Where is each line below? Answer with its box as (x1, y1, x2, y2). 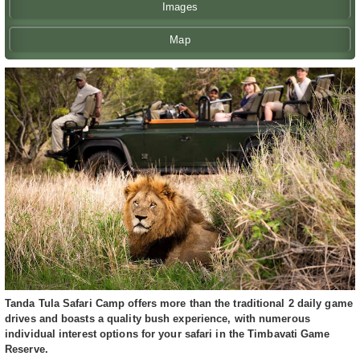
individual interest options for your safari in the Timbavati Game (5, 328, 330, 341)
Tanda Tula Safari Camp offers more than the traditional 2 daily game (5, 297, 353, 310)
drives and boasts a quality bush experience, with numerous (5, 313, 310, 325)
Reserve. (5, 343, 48, 356)
